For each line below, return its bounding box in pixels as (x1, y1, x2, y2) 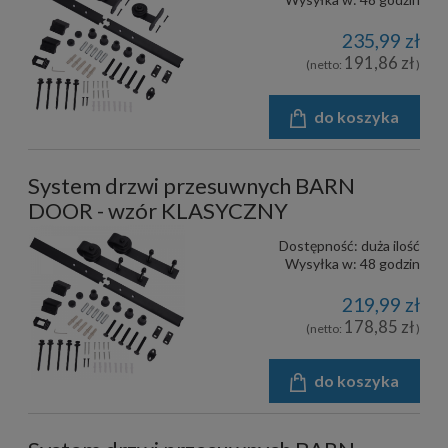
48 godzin (360, 254, 420, 272)
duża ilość (361, 236, 420, 254)
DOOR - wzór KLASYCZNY (28, 196, 288, 224)
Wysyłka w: (285, 254, 357, 272)
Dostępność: (279, 236, 358, 254)
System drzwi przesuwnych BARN (28, 171, 355, 199)
